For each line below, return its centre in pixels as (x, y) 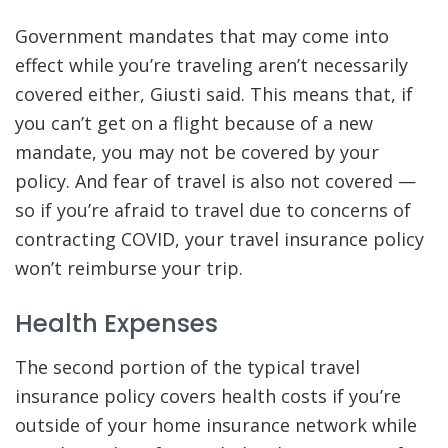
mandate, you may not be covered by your (197, 151)
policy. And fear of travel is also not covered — (215, 180)
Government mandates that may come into (202, 35)
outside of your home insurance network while (216, 425)
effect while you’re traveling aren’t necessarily (211, 64)
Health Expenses (116, 324)
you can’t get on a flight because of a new (194, 122)
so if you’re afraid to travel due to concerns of (213, 209)
